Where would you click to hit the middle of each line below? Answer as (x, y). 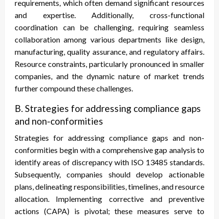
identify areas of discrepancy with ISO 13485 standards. (109, 162)
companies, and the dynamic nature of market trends (109, 76)
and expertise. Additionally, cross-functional (109, 15)
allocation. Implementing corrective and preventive (109, 199)
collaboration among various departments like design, (109, 40)
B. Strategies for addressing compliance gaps (108, 109)
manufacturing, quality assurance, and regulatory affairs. (109, 52)
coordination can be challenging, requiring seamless (109, 27)
